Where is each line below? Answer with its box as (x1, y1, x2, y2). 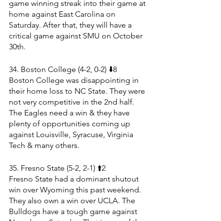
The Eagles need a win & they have (9, 108, 132, 117)
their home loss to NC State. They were (9, 86, 147, 96)
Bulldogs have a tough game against (9, 206, 139, 216)
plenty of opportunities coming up (9, 118, 132, 128)
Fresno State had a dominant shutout (9, 174, 141, 184)
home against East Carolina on (9, 9, 117, 19)
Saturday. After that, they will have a (9, 20, 134, 30)
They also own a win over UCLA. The (9, 195, 137, 205)
